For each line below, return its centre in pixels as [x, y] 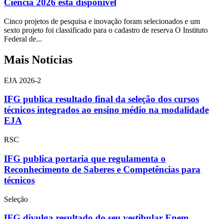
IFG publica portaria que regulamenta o [85, 158]
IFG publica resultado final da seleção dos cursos [101, 99]
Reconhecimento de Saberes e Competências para [102, 169]
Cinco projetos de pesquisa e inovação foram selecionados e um [102, 21]
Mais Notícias [38, 59]
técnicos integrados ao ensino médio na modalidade [106, 110]
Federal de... [23, 39]
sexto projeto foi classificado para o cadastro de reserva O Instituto [106, 30]
